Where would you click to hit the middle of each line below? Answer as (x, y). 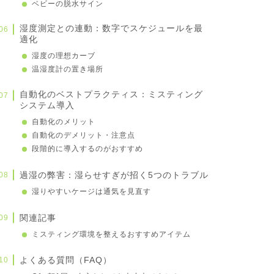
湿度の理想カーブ (64, 56)
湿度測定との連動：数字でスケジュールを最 (111, 29)
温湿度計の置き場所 (68, 69)
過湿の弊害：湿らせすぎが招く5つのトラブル (114, 175)
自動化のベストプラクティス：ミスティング (111, 95)
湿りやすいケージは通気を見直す (92, 191)
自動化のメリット (64, 122)
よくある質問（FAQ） (65, 261)
